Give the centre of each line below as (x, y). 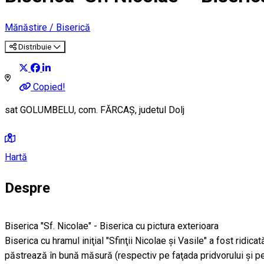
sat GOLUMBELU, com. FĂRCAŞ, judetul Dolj (95, 110)
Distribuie (35, 47)
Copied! (49, 87)
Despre (27, 188)
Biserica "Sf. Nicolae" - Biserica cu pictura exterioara (112, 226)
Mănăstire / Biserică (47, 27)
